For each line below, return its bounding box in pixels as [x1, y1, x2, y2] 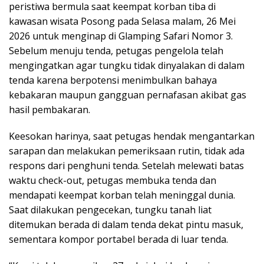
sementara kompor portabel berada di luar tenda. [9, 232, 228, 246]
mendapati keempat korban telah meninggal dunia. [9, 188, 235, 202]
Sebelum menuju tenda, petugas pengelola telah [9, 44, 223, 57]
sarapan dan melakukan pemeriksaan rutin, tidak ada [9, 144, 245, 157]
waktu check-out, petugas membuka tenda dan [9, 173, 216, 187]
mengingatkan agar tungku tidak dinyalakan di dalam [9, 58, 245, 72]
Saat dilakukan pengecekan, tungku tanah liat [9, 203, 212, 216]
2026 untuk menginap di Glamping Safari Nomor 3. [9, 29, 233, 42]
